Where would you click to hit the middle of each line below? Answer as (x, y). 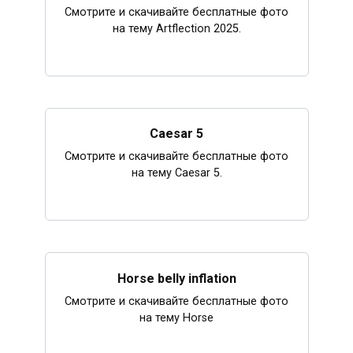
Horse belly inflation (176, 278)
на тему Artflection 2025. (176, 29)
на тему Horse (176, 318)
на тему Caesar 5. (176, 173)
